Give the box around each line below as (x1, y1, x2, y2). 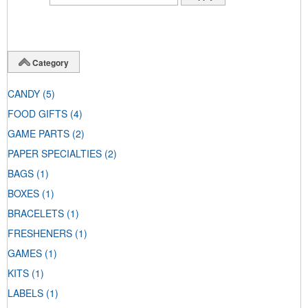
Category (32, 56, 69, 69)
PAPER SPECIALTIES (8, 146, 102, 161)
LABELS (8, 286, 43, 300)
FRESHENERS (8, 226, 72, 241)
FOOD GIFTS (8, 107, 67, 121)
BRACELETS (8, 206, 64, 221)
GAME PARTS (8, 126, 69, 141)
